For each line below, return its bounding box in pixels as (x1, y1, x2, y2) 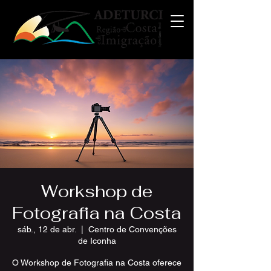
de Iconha (77, 236, 116, 246)
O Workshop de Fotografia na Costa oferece (12, 258, 181, 267)
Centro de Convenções (88, 224, 177, 234)
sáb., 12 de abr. (17, 224, 76, 234)
